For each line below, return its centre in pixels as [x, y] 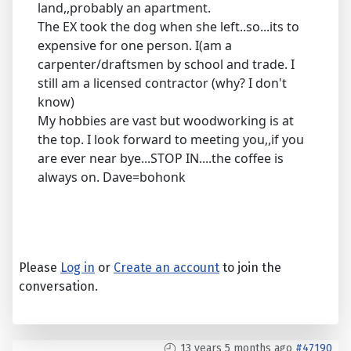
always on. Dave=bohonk [112, 177]
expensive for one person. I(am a [135, 46]
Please [40, 268]
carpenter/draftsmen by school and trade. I [166, 65]
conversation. [58, 287]
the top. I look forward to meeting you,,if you [171, 140]
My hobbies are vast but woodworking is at [166, 121]
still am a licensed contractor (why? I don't [162, 83]
